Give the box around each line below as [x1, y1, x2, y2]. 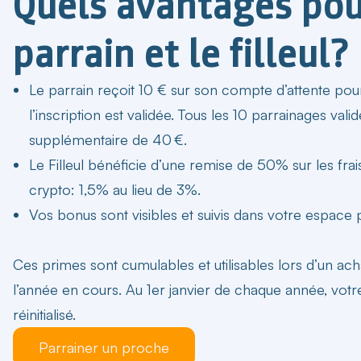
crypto [29, 180, 71, 198]
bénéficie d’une [84, 155, 189, 173]
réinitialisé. [13, 305, 76, 323]
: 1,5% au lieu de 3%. [71, 180, 201, 198]
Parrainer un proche [39, 338, 169, 356]
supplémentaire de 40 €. [29, 130, 187, 148]
